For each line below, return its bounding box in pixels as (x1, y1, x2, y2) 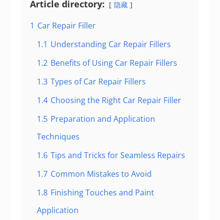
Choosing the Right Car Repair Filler (50, 95, 181, 106)
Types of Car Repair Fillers (50, 76, 146, 87)
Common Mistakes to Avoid (50, 168, 152, 179)
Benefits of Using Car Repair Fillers (50, 57, 177, 68)
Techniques (36, 131, 80, 142)
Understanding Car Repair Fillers (50, 39, 171, 50)
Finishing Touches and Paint (50, 187, 154, 198)
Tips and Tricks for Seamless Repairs (50, 150, 185, 161)
